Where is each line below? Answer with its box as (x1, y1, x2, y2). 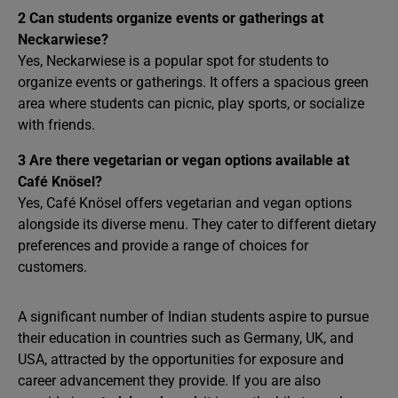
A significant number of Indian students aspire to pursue (18, 308, 369, 325)
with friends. (18, 116, 95, 133)
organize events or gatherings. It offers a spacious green (18, 74, 369, 91)
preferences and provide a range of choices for (18, 237, 308, 254)
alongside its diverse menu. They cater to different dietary (18, 216, 377, 233)
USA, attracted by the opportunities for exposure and (18, 351, 344, 368)
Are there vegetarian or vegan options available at (29, 152, 349, 169)
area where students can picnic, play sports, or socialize (18, 95, 364, 112)
